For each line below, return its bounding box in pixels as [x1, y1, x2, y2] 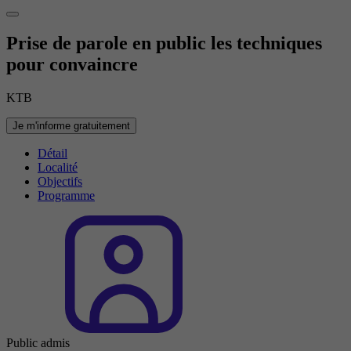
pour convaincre [6, 54, 138, 75]
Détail [38, 146, 67, 160]
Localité [38, 160, 78, 174]
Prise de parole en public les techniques [6, 33, 322, 54]
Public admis [6, 335, 70, 349]
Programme [38, 188, 95, 202]
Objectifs [38, 174, 82, 188]
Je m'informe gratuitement [13, 119, 130, 132]
